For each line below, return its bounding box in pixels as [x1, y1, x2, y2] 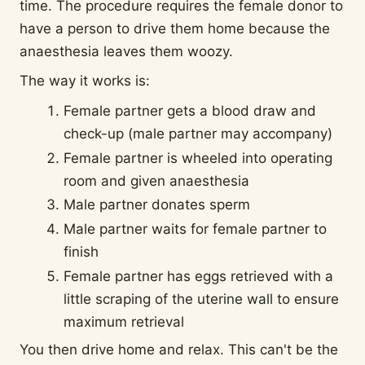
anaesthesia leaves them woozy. [20, 42, 233, 59]
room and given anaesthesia [64, 172, 250, 189]
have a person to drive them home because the [20, 20, 330, 37]
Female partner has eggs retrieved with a [64, 267, 334, 284]
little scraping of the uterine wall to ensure [64, 290, 340, 307]
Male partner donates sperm [64, 196, 251, 213]
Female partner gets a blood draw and [64, 102, 317, 119]
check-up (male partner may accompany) [64, 125, 333, 142]
